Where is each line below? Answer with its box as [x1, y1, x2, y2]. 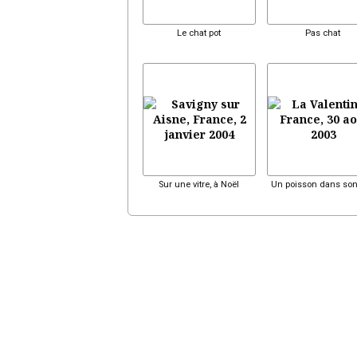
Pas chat [305, 27, 340, 38]
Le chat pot [176, 27, 221, 38]
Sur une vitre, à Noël [158, 179, 239, 190]
